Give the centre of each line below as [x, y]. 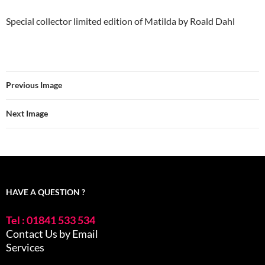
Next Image [27, 113]
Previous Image [34, 85]
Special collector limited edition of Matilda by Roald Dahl [120, 21]
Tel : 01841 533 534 [51, 220]
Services [25, 247]
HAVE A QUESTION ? [46, 192]
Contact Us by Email [52, 233]
